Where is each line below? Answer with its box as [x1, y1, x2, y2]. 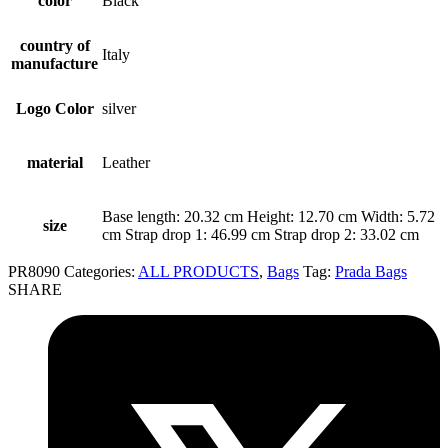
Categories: [64, 262, 138, 280]
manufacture [11, 54, 98, 72]
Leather [102, 153, 150, 171]
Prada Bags [335, 262, 407, 280]
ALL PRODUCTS [138, 262, 259, 280]
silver [102, 99, 136, 117]
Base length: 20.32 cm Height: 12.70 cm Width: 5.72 [102, 207, 435, 225]
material [26, 153, 83, 171]
